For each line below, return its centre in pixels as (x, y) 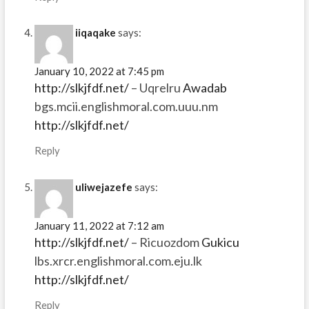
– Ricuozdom (165, 242)
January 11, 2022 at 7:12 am (99, 225)
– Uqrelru (156, 88)
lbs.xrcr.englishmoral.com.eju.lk (118, 260)
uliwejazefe (103, 187)
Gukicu (220, 242)
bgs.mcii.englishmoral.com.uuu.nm (126, 107)
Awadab (205, 88)
